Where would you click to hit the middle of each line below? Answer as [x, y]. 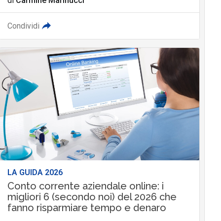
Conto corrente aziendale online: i [85, 186]
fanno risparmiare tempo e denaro [87, 208]
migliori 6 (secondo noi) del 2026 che [92, 197]
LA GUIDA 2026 [35, 173]
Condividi [23, 26]
